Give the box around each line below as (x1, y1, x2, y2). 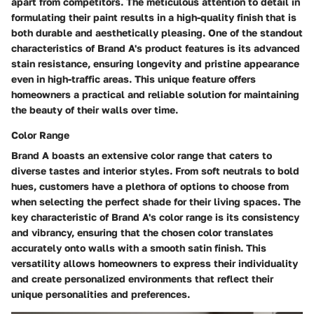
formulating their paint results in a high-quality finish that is (11, 11, 296, 23)
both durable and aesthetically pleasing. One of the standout (11, 27, 303, 39)
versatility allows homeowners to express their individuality (11, 257, 298, 269)
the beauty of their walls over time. (11, 104, 178, 116)
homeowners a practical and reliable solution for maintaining (11, 88, 299, 100)
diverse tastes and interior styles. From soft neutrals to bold (11, 165, 299, 177)
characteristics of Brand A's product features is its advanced (11, 42, 300, 54)
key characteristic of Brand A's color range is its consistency (11, 211, 299, 223)
